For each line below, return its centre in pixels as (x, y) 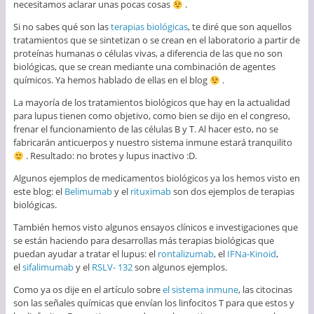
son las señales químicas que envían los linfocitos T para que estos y (153, 303)
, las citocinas (265, 290)
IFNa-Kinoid (251, 254)
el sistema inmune (200, 290)
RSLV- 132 (112, 267)
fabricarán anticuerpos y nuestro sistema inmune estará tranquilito (152, 143)
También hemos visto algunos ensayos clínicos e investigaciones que (155, 227)
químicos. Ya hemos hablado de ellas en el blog (111, 80)
